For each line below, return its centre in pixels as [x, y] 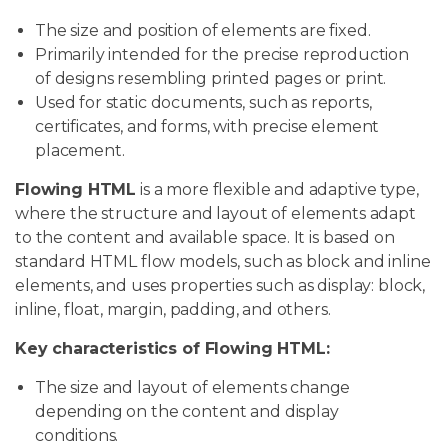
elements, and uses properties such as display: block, [220, 285]
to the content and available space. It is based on [205, 237]
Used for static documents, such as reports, [203, 102]
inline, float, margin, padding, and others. [173, 309]
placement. [80, 150]
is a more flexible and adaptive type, [277, 189]
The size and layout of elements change [193, 387]
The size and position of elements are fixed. [203, 30]
